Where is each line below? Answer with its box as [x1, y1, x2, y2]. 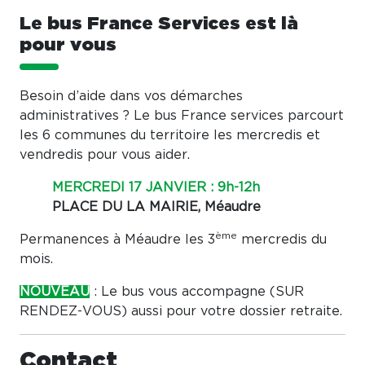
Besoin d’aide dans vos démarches [20, 90, 243, 103]
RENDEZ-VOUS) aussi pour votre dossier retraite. [20, 305, 342, 319]
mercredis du [237, 233, 327, 247]
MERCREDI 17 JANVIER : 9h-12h [52, 181, 260, 195]
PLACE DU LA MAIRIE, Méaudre [52, 200, 261, 214]
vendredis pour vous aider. [20, 148, 190, 162]
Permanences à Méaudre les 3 [20, 233, 215, 247]
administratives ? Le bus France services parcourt [20, 109, 344, 123]
